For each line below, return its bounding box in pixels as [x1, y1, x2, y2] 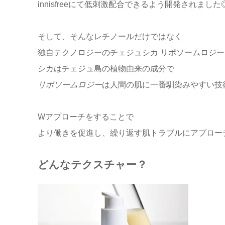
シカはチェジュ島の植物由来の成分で [37, 64, 174, 73]
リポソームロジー [37, 80, 102, 89]
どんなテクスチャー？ [37, 159, 147, 171]
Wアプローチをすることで [37, 113, 134, 122]
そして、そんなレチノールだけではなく [37, 32, 182, 41]
